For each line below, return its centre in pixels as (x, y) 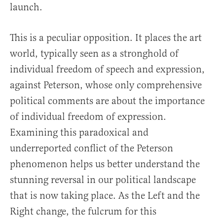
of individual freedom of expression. (88, 117)
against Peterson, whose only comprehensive (106, 85)
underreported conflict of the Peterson (92, 148)
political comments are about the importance (107, 101)
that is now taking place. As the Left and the (105, 196)
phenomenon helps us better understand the (105, 164)
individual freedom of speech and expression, (107, 70)
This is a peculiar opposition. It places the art (106, 38)
